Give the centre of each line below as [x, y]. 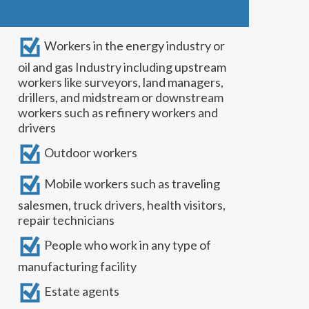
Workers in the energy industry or [133, 46]
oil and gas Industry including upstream [122, 67]
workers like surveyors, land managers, [121, 82]
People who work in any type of [127, 245]
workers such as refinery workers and [118, 112]
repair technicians [66, 220]
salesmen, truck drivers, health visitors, [122, 205]
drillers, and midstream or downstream [121, 97]
